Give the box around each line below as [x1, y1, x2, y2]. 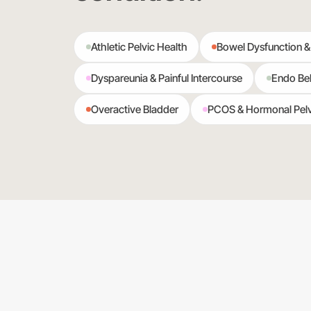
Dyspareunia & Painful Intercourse [90, 72, 242, 85]
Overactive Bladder [90, 103, 178, 117]
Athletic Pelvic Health [90, 40, 187, 53]
